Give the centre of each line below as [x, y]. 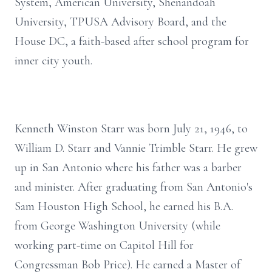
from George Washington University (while [117, 226]
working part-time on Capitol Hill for [104, 245]
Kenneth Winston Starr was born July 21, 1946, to [131, 129]
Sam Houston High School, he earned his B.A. [124, 206]
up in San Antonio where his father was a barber [128, 168]
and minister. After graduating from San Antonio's [134, 187]
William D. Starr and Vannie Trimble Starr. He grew [136, 148]
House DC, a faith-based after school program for [132, 41]
